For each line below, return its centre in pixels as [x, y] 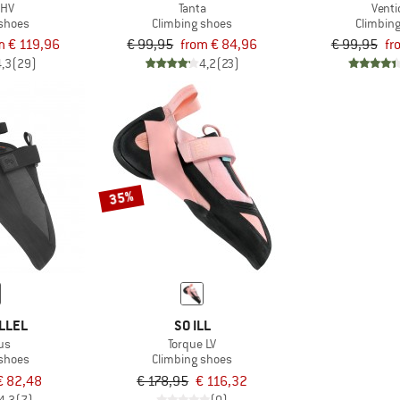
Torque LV [192, 344]
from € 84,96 [219, 45]
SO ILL [192, 326]
